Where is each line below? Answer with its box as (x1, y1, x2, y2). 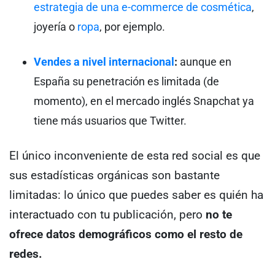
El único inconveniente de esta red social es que (9, 148, 260, 163)
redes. (9, 246, 42, 261)
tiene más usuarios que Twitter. (34, 114, 187, 127)
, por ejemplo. (99, 20, 165, 33)
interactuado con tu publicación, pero (9, 207, 206, 222)
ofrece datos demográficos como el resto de (9, 227, 242, 241)
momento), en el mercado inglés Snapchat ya (34, 94, 254, 107)
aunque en (177, 55, 231, 68)
